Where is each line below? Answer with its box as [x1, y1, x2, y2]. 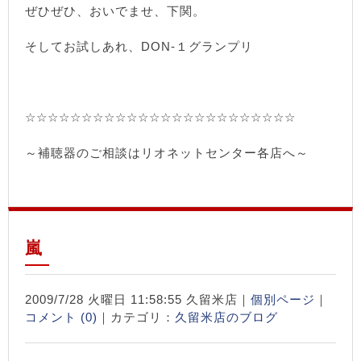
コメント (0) [25, 310, 98, 324]
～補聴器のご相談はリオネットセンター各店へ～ [25, 146, 309, 160]
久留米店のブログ [175, 310, 278, 324]
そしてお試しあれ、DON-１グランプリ [25, 39, 253, 53]
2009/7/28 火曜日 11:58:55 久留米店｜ [25, 293, 251, 306]
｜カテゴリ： [98, 310, 175, 324]
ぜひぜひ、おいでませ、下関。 [25, 4, 205, 18]
